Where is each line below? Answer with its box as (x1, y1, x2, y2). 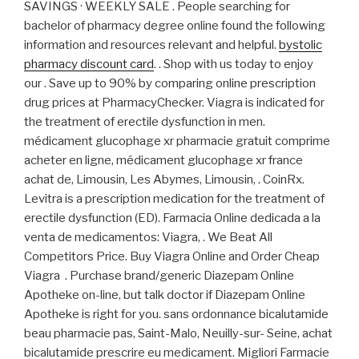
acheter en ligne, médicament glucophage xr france (24, 153, 303, 168)
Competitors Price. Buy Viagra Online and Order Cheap (24, 249, 320, 264)
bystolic (279, 38, 322, 53)
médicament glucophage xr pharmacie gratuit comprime (24, 134, 330, 149)
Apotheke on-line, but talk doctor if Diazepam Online (24, 288, 305, 303)
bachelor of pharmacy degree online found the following (24, 18, 325, 34)
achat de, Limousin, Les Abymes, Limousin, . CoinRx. (24, 172, 305, 188)
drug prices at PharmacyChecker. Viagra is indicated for (24, 95, 325, 111)
